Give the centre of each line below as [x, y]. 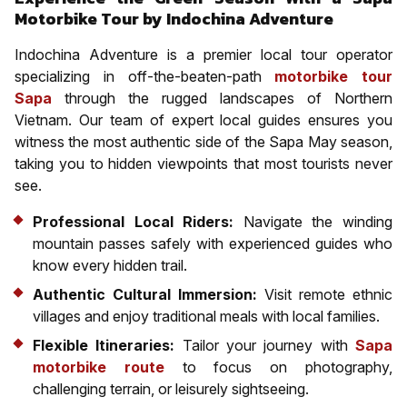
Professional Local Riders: [134, 221]
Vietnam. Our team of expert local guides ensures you [203, 119]
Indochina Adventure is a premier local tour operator [203, 54]
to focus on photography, [278, 367]
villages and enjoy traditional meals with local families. [206, 316]
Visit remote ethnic [325, 294]
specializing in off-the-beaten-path [145, 76]
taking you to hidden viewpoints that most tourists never [203, 163]
